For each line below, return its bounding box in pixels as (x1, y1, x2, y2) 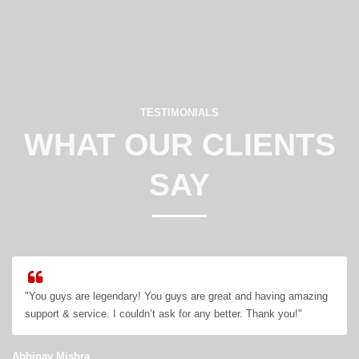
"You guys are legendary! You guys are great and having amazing (25, 289, 329, 302)
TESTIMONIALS (140, 106, 219, 119)
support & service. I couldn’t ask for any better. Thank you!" (25, 307, 303, 320)
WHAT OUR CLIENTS (23, 127, 336, 162)
